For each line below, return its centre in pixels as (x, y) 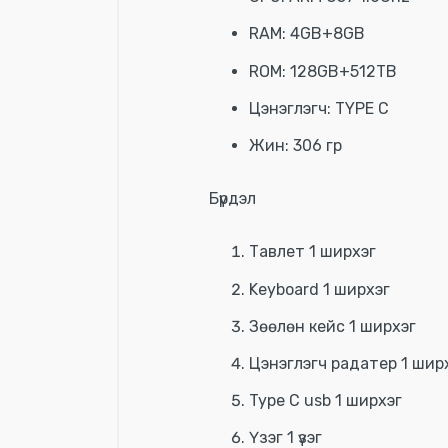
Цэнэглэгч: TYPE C (319, 108)
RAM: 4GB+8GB (307, 34)
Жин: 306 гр (295, 145)
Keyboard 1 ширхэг (319, 289)
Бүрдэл (232, 199)
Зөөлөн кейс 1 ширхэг (332, 326)
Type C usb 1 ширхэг (325, 401)
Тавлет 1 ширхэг (312, 252)
